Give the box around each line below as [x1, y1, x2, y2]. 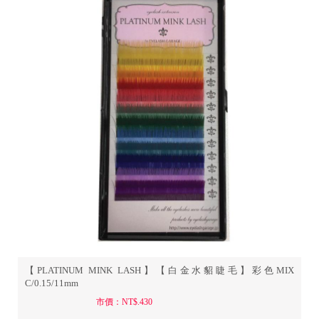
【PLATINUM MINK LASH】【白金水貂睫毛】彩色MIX [25, 265, 294, 276]
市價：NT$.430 [95, 297, 152, 307]
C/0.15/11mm [25, 278, 78, 288]
